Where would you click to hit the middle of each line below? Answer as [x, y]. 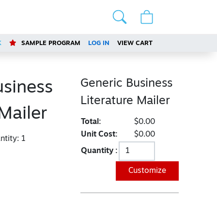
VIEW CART [135, 43]
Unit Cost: [99, 135]
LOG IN [99, 43]
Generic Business [126, 84]
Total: [91, 122]
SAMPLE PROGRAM [50, 43]
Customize [147, 171]
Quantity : [99, 151]
